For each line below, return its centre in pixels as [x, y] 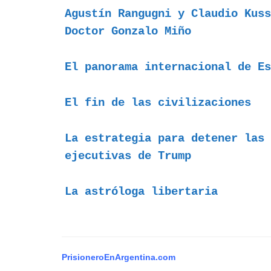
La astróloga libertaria [141, 192]
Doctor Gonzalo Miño [128, 32]
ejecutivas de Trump [128, 156]
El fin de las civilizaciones [158, 103]
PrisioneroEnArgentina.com [119, 257]
